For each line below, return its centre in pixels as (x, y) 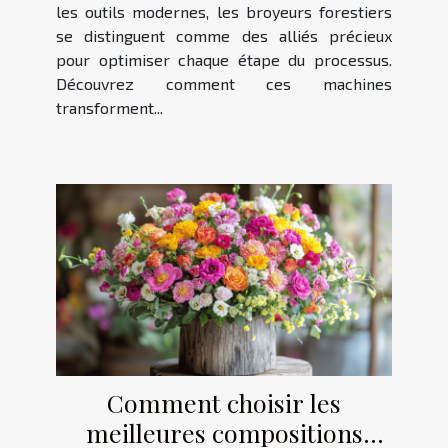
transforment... (109, 107)
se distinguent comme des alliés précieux (224, 35)
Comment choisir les (224, 403)
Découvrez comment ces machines (224, 83)
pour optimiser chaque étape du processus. (224, 59)
